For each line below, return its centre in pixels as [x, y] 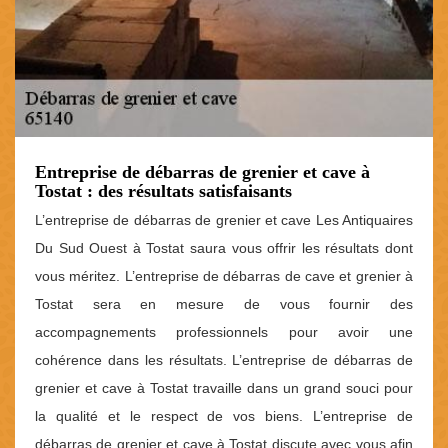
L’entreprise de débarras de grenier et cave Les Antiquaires [224, 219]
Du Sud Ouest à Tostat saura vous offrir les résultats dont [224, 247]
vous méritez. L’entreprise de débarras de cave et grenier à [224, 275]
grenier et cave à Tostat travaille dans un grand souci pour [224, 387]
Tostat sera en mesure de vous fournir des [224, 303]
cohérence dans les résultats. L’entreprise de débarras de [224, 359]
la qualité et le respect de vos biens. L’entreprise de [224, 415]
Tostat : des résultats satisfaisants [163, 190]
